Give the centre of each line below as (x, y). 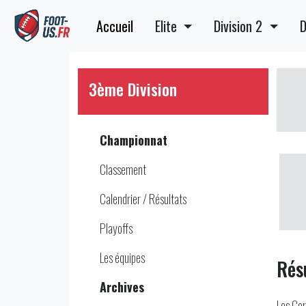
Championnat (134, 140)
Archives (122, 287)
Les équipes (122, 258)
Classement (123, 169)
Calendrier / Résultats (143, 199)
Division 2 (240, 26)
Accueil (115, 26)
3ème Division (133, 89)
